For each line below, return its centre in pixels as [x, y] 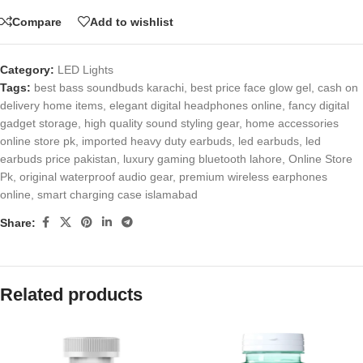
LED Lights [85, 70]
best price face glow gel [251, 88]
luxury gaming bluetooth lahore [203, 159]
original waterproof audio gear [96, 177]
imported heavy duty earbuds [157, 141]
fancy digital [319, 105]
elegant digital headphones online [196, 105]
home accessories [292, 123]
